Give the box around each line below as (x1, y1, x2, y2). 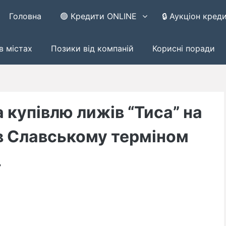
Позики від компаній (50, 43, 134, 53)
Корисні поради (152, 43, 215, 53)
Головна (9, 11, 42, 21)
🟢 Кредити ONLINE (60, 11, 137, 21)
